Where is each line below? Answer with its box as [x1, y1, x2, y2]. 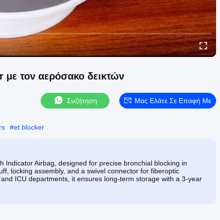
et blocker [14, 123, 44, 131]
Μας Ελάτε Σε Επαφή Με [135, 96, 211, 105]
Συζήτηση [67, 96, 97, 105]
